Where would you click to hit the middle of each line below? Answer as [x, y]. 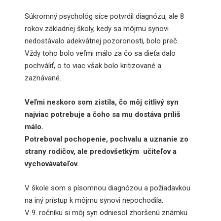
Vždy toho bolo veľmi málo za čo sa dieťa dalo [100, 53]
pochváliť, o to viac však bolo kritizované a [93, 65]
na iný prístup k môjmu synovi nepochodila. [94, 200]
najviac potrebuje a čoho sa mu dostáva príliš [103, 114]
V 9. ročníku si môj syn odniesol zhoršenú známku [106, 212]
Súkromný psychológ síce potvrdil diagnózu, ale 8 [104, 16]
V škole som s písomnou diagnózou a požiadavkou [108, 188]
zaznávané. [43, 78]
